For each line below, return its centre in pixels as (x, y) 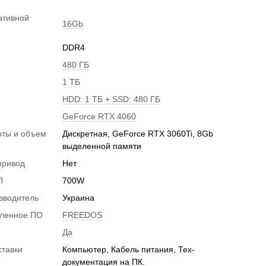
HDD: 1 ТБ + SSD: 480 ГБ (112, 99)
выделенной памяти (102, 146)
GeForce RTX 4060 (99, 116)
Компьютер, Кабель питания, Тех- (129, 249)
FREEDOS (83, 215)
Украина (79, 198)
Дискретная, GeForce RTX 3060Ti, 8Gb (138, 134)
